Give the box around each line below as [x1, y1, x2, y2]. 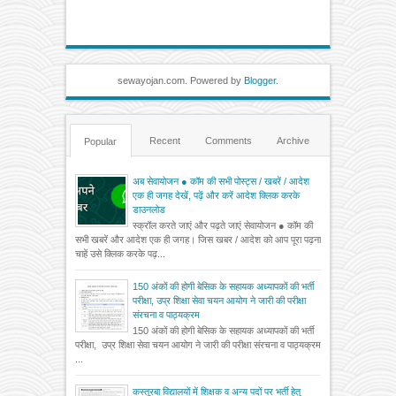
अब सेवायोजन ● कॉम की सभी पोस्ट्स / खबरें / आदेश [133, 176, 309, 187]
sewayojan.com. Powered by [118, 74, 244, 86]
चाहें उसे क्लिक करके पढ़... [75, 248, 165, 260]
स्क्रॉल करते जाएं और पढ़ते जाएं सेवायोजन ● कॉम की [133, 220, 313, 232]
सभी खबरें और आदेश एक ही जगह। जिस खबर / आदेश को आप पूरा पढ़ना [75, 234, 321, 246]
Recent [148, 135, 180, 147]
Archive [276, 135, 309, 147]
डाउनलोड [133, 204, 165, 216]
